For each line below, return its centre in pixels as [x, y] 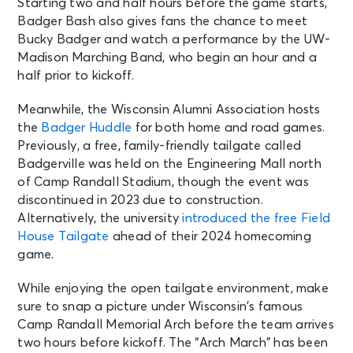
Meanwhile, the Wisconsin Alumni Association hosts [169, 109]
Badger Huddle [87, 127]
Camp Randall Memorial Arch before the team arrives [176, 324]
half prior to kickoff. [76, 75]
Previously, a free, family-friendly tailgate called [160, 145]
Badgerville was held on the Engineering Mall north [169, 163]
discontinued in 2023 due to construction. [140, 200]
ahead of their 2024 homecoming [210, 236]
